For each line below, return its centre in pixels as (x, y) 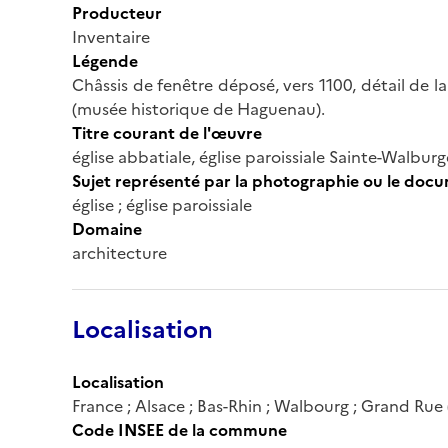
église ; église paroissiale (162, 204)
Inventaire (111, 36)
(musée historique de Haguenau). (198, 108)
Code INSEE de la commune (179, 429)
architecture (119, 252)
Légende (105, 60)
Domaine (107, 228)
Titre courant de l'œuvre (167, 132)
